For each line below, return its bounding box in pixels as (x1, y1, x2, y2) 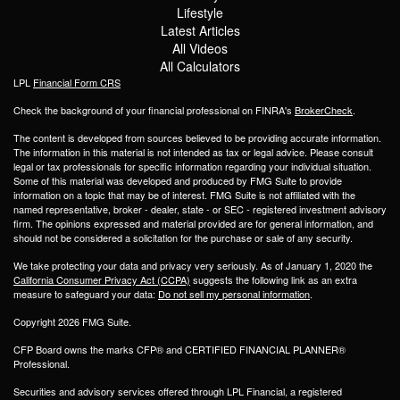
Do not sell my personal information (158, 287, 310, 302)
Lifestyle (177, 4, 223, 22)
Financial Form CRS (33, 75, 121, 90)
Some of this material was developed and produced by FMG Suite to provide (13, 173, 342, 188)
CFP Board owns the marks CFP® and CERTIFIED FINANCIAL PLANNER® (13, 342, 346, 357)
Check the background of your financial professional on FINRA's (13, 103, 295, 118)
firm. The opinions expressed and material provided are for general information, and (13, 216, 373, 231)
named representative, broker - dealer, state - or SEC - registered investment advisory (13, 202, 387, 217)
